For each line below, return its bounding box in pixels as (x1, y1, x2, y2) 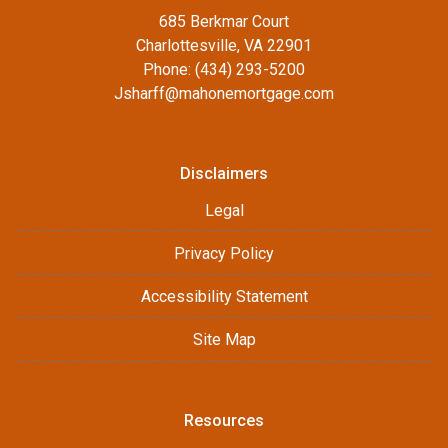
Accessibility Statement (140, 287, 308, 307)
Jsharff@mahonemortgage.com (114, 84, 334, 104)
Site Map (192, 330, 256, 350)
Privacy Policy (174, 244, 274, 264)
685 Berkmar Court (159, 12, 289, 32)
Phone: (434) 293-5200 (143, 60, 305, 80)
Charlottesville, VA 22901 (136, 36, 312, 56)
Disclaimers (180, 164, 268, 184)
